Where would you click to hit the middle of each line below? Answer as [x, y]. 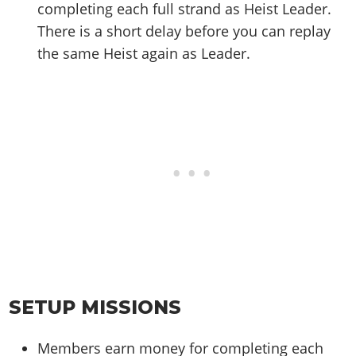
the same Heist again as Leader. [144, 54]
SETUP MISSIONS [95, 307]
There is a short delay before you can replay [184, 31]
